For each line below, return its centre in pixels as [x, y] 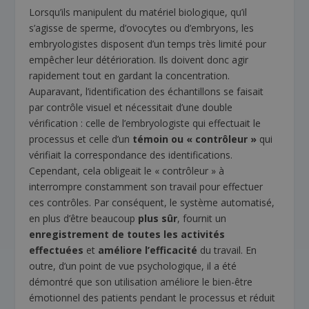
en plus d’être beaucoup [84, 218]
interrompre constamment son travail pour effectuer [146, 186]
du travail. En [227, 250]
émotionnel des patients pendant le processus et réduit [152, 297]
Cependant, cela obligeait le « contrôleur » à [127, 170]
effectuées [57, 250]
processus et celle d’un [81, 139]
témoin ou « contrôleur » [195, 139]
